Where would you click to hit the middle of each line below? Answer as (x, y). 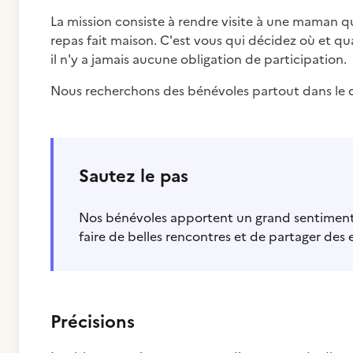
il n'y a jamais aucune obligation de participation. (200, 59)
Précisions (93, 322)
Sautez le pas (134, 176)
